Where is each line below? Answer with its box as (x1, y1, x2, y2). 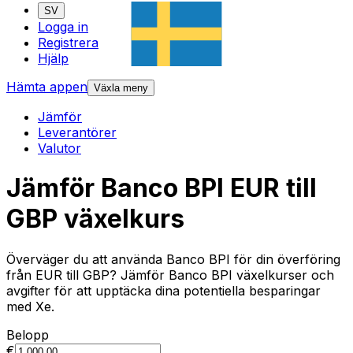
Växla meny (94, 82, 148, 95)
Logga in (38, 19, 88, 35)
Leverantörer (38, 124, 117, 141)
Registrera (38, 35, 98, 51)
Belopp (6, 326, 49, 343)
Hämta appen (6, 79, 87, 95)
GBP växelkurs (6, 203, 184, 235)
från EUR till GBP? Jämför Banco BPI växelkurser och (6, 266, 334, 283)
